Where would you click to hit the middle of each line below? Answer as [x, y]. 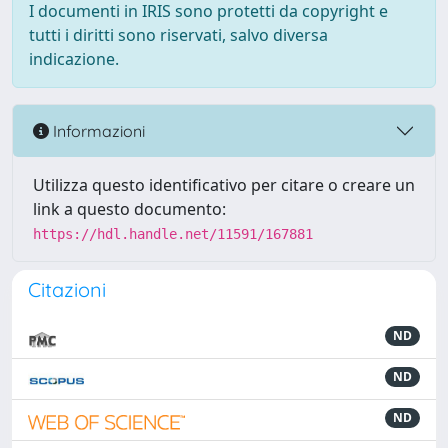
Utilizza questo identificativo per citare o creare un [224, 185]
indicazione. [74, 59]
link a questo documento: [129, 209]
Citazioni [67, 289]
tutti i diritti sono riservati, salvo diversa [178, 35]
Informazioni [97, 130]
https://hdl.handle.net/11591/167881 [173, 234]
